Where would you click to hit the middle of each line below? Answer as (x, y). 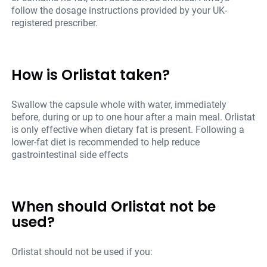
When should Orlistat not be (114, 207)
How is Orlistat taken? (91, 75)
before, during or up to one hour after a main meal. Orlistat (133, 117)
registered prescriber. (55, 23)
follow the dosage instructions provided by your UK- (119, 11)
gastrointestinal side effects (70, 155)
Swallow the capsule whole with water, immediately (119, 105)
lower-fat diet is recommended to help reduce (106, 142)
